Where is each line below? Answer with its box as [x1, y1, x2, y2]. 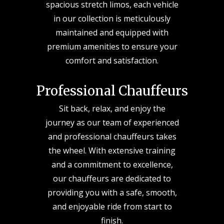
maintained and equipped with [55, 27, 168, 38]
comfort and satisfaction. [65, 55, 158, 66]
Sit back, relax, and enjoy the [58, 103, 165, 114]
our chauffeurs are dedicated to [53, 173, 171, 184]
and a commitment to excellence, [51, 159, 173, 170]
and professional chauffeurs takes [47, 131, 176, 142]
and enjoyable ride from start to [52, 201, 172, 212]
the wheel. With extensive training [48, 145, 175, 156]
